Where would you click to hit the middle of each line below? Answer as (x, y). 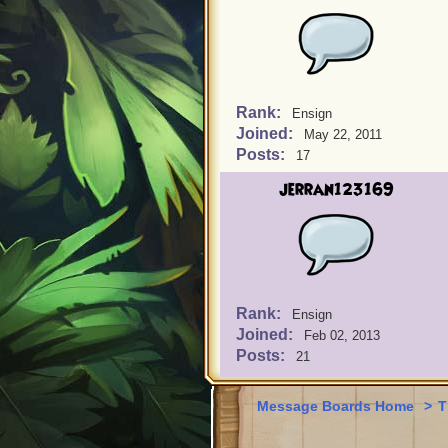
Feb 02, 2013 (342, 335)
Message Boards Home (337, 406)
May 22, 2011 (343, 134)
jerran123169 (336, 190)
